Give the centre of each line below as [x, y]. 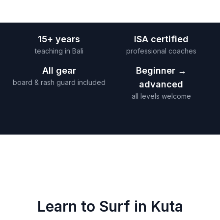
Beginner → [161, 70]
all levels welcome [161, 96]
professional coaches [161, 51]
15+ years [59, 39]
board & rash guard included [59, 82]
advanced [161, 84]
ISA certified [161, 39]
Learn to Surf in [94, 206]
